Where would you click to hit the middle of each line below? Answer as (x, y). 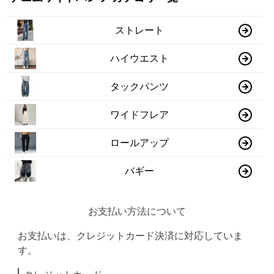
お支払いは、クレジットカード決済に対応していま (131, 236)
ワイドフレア (140, 114)
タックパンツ (140, 86)
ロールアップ (140, 143)
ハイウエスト (140, 58)
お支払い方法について (137, 211)
